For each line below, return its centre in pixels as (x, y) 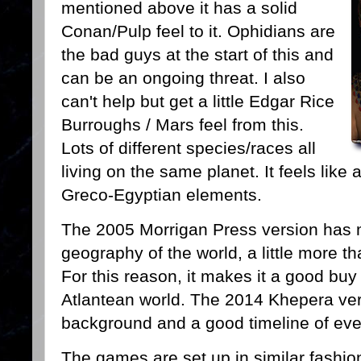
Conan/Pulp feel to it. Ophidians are (198, 31)
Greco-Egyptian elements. (162, 195)
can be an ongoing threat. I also (183, 78)
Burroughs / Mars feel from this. (183, 125)
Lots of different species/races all (189, 148)
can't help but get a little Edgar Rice (198, 102)
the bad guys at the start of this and (197, 55)
